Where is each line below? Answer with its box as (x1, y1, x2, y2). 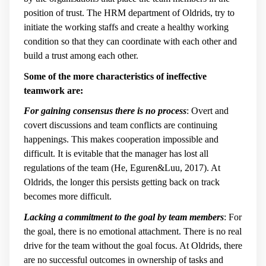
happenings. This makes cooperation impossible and (24, 134, 218, 145)
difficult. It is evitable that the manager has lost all (24, 148, 208, 159)
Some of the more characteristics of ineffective (24, 71, 207, 81)
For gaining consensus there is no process (24, 106, 186, 116)
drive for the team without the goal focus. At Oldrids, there (24, 240, 242, 251)
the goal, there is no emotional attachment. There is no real (24, 226, 242, 236)
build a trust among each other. (24, 50, 138, 61)
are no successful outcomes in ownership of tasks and (24, 254, 223, 265)
